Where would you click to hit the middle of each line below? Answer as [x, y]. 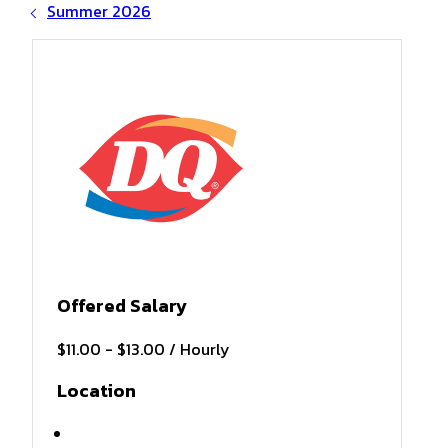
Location [96, 390]
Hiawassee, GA [125, 434]
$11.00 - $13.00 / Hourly [143, 349]
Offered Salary [122, 305]
